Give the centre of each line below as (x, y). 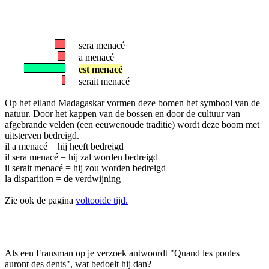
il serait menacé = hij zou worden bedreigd (85, 168)
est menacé (101, 69)
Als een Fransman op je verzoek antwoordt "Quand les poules (122, 253)
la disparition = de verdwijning (63, 179)
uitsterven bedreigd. (42, 135)
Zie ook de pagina (40, 200)
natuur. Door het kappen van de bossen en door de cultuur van (122, 114)
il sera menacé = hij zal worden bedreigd (81, 157)
